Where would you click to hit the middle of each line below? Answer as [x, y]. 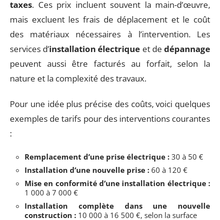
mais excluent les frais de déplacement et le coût [110, 19]
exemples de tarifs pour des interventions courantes [110, 119]
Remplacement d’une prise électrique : [97, 156]
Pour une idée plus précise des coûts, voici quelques [110, 104]
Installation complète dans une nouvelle [117, 206]
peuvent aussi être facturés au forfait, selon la [110, 63]
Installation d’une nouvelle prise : [87, 170]
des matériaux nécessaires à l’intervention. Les [110, 34]
